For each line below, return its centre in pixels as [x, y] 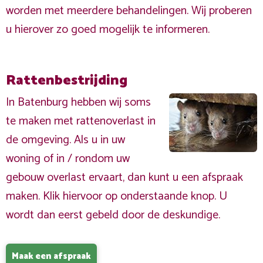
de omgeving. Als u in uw [65, 140]
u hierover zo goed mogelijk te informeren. [108, 30]
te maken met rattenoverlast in [81, 121]
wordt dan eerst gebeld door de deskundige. [113, 215]
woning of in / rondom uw [68, 159]
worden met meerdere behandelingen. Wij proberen [129, 11]
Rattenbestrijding [67, 81]
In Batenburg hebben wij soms [78, 102]
